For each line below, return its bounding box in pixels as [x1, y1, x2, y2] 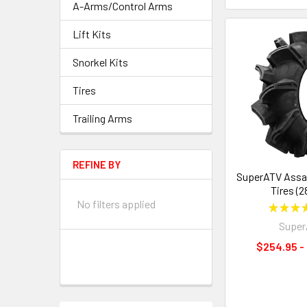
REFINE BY [73, 158, 121, 171]
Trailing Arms [73, 112, 132, 125]
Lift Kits [73, 27, 111, 40]
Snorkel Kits [73, 56, 128, 69]
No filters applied [77, 197, 156, 210]
